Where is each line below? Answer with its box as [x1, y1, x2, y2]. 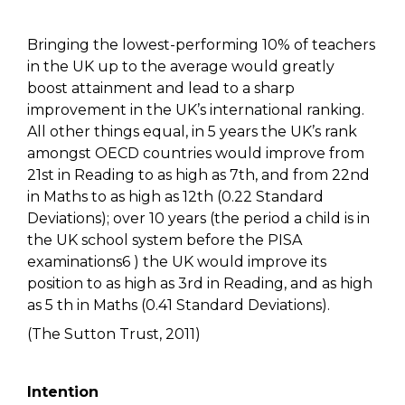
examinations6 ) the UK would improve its [27, 253, 326, 271]
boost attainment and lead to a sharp [27, 80, 295, 98]
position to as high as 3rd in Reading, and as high [27, 275, 372, 293]
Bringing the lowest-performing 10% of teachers [27, 36, 375, 54]
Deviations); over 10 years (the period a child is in [27, 210, 370, 228]
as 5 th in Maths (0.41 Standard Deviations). [27, 297, 330, 315]
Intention [27, 383, 99, 401]
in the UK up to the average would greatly [27, 58, 334, 76]
